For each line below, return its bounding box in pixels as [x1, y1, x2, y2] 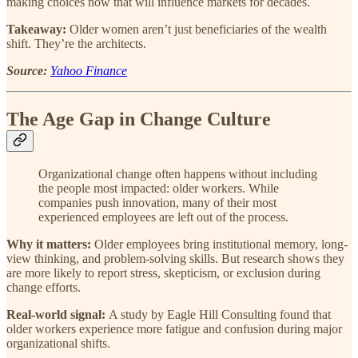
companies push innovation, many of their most [38, 196, 276, 210]
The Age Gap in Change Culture [6, 108, 271, 129]
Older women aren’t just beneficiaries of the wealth [70, 22, 327, 36]
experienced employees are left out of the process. [38, 210, 288, 225]
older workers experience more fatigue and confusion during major [6, 322, 342, 336]
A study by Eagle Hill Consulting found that [109, 308, 331, 322]
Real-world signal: [6, 308, 109, 322]
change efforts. [6, 280, 81, 295]
